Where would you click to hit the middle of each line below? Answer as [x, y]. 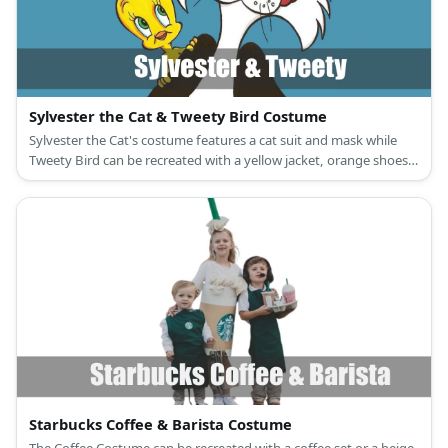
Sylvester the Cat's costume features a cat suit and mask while [213, 140]
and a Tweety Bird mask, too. [116, 180]
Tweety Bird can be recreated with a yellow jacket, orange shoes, [220, 160]
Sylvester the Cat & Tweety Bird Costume [178, 116]
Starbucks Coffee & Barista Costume [160, 424]
